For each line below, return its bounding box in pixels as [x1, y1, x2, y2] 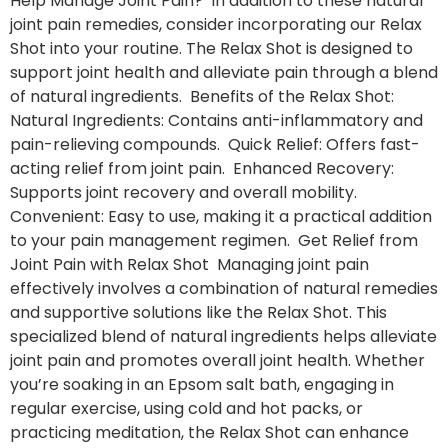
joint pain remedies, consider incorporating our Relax [10, 12, 422, 36]
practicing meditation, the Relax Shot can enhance [10, 420, 409, 444]
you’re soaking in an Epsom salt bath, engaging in [10, 372, 394, 396]
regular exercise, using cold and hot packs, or [10, 396, 363, 420]
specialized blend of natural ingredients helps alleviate [10, 324, 437, 348]
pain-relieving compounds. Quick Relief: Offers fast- [10, 132, 420, 156]
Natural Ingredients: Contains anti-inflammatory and [10, 108, 423, 132]
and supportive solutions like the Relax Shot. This [10, 300, 387, 324]
